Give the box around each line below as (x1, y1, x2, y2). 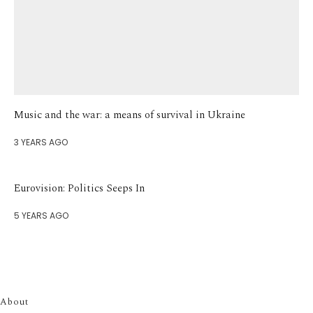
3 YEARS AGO (14, 136, 68, 149)
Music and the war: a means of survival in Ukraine (14, 107, 245, 124)
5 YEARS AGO (14, 210, 68, 222)
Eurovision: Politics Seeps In (14, 180, 145, 197)
